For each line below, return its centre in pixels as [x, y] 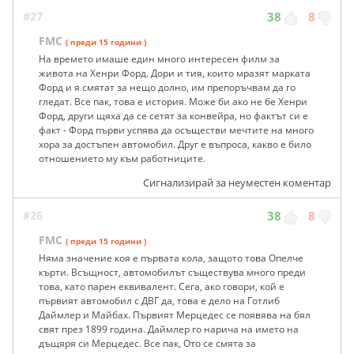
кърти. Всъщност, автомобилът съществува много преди [172, 273]
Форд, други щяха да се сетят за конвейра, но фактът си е [173, 116]
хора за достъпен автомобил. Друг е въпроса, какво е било [175, 145]
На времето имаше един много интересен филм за [159, 59]
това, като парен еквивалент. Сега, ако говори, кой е [162, 287]
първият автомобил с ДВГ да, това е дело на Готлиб [159, 301]
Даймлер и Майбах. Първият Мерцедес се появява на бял [175, 315]
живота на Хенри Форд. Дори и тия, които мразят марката [175, 73]
